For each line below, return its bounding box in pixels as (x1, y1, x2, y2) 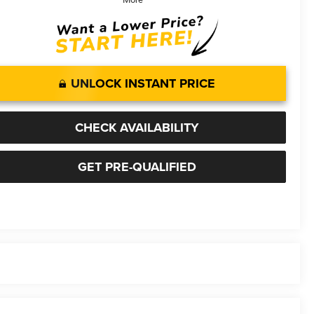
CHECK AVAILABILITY (75, 118, 199, 137)
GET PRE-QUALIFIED (78, 157, 196, 176)
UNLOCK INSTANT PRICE (71, 74, 215, 93)
